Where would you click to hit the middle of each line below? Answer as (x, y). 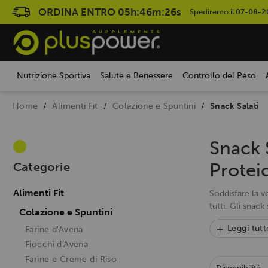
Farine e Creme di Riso (71, 260)
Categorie (42, 167)
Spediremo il (213, 12)
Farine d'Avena (54, 230)
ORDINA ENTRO (78, 12)
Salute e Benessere (136, 76)
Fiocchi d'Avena (57, 245)
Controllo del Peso (219, 76)
